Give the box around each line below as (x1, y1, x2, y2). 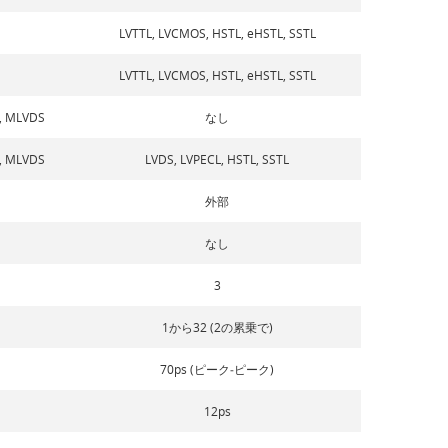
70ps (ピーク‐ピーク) (160, 360, 275, 377)
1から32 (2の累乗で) (161, 318, 273, 335)
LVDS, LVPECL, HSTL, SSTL (145, 150, 290, 167)
